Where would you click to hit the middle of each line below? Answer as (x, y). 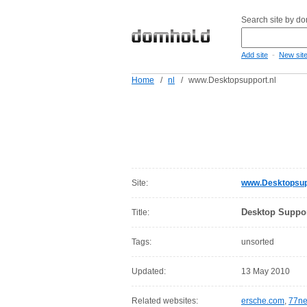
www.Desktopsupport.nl (232, 80)
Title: (140, 212)
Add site (255, 55)
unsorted (258, 242)
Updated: (149, 271)
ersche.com (263, 301)
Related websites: (165, 301)
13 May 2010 (266, 271)
